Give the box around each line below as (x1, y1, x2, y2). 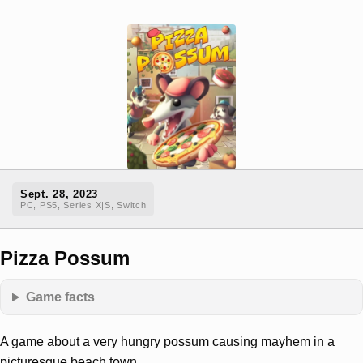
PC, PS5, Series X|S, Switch (20, 200, 147, 211)
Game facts (26, 289, 96, 305)
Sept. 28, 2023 (20, 188, 99, 201)
